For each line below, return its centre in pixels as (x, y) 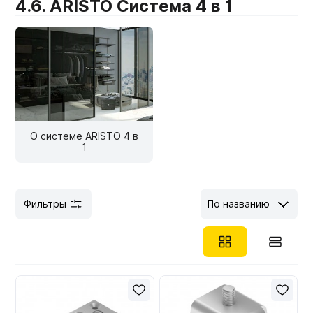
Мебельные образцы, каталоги (105, 20)
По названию (238, 204)
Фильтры (45, 204)
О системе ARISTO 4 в (85, 136)
